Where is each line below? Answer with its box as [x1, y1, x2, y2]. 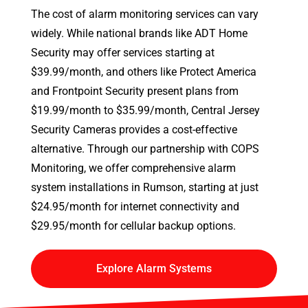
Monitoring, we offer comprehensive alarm [31, 162, 236, 175]
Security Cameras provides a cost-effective [31, 123, 237, 137]
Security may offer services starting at [31, 46, 214, 60]
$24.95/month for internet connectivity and [31, 200, 239, 214]
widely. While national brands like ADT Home [31, 27, 247, 41]
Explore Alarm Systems [96, 262, 212, 276]
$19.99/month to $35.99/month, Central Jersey [31, 104, 260, 118]
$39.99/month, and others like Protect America [31, 65, 256, 79]
